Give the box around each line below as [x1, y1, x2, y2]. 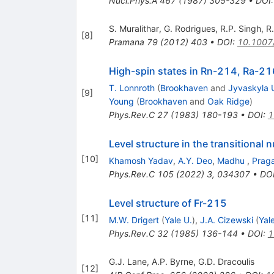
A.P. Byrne [151, 256, 193, 267]
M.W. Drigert [108, 215, 159, 226]
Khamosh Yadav [108, 155, 173, 166]
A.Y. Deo [177, 155, 212, 166]
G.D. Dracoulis [198, 256, 254, 267]
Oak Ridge [207, 96, 250, 107]
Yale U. [164, 215, 192, 226]
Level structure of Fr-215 [108, 197, 227, 210]
